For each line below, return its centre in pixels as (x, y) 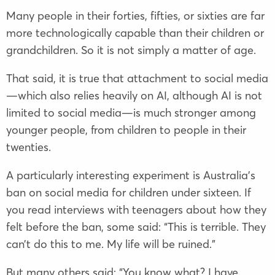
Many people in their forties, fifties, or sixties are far (135, 16)
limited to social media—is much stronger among (131, 113)
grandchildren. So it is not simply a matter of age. (131, 50)
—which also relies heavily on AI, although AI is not (134, 96)
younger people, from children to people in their (126, 130)
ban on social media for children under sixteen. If (129, 193)
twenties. (29, 147)
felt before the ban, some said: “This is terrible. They (136, 227)
